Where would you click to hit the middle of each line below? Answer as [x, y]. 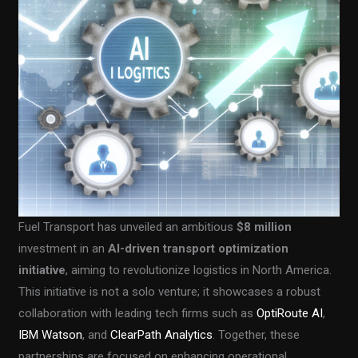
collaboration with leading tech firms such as [138, 313]
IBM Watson [51, 334]
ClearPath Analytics [162, 334]
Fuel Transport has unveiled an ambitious [128, 227]
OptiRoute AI [290, 313]
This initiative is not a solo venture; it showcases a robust [170, 291]
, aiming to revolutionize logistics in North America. [199, 270]
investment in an [64, 248]
